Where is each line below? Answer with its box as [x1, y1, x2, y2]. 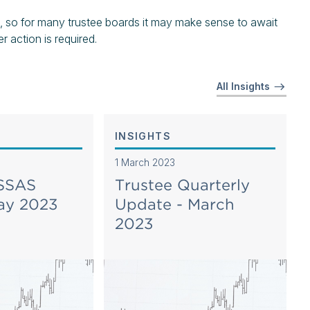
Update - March [114, 195, 235, 213]
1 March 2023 [114, 156, 175, 168]
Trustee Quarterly [114, 176, 250, 194]
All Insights [216, 80, 273, 92]
